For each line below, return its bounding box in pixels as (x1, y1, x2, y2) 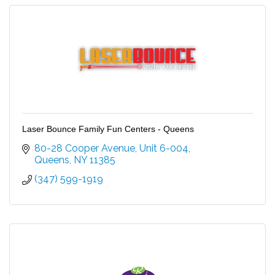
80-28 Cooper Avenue (34, 142, 135, 154)
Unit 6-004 (139, 142, 188, 154)
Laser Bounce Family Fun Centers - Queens (22, 123, 194, 134)
